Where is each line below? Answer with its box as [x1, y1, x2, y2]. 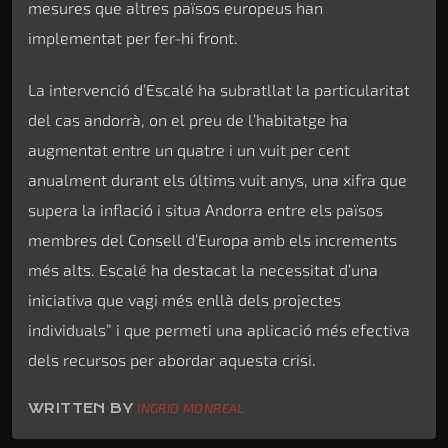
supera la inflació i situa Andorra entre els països [28, 199, 383, 219]
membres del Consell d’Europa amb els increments [28, 229, 397, 249]
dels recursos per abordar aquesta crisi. [28, 349, 316, 369]
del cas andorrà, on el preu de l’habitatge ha [28, 109, 348, 129]
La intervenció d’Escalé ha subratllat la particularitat [28, 79, 410, 99]
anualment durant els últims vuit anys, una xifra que [28, 169, 407, 189]
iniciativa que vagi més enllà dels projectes [28, 289, 341, 309]
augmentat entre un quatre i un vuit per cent [28, 139, 350, 159]
